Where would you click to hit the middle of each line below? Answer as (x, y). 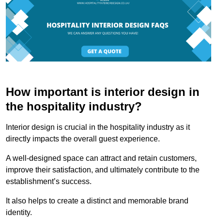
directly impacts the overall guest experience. (83, 139)
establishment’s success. (49, 182)
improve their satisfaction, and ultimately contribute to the (103, 170)
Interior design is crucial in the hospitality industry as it (98, 127)
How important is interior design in (103, 92)
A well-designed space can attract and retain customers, (101, 158)
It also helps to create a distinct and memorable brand (97, 201)
